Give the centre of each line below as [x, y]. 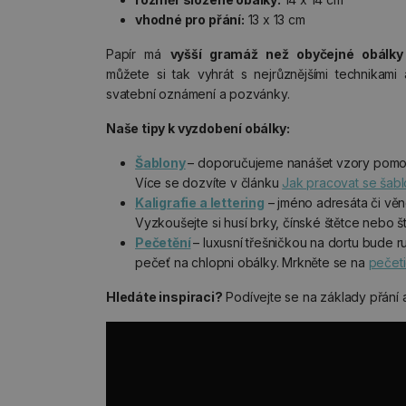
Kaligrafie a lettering [200, 203]
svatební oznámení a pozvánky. [198, 94]
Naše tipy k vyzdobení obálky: [198, 128]
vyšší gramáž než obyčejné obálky [286, 54]
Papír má [138, 54]
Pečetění [163, 242]
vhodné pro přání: [190, 19]
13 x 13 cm [275, 19]
